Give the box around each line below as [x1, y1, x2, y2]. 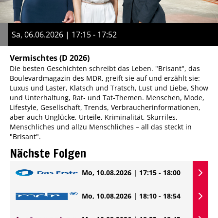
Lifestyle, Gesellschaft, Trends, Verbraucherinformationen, [10, 102, 200, 112]
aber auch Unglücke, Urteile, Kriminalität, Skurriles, [10, 112, 178, 122]
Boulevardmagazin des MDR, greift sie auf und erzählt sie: [10, 73, 200, 83]
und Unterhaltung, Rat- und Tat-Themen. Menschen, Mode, [10, 92, 204, 102]
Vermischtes [10, 52, 57, 63]
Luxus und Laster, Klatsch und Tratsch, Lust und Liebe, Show [10, 83, 208, 92]
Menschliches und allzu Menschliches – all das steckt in [10, 122, 192, 131]
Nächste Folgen [10, 145, 86, 162]
